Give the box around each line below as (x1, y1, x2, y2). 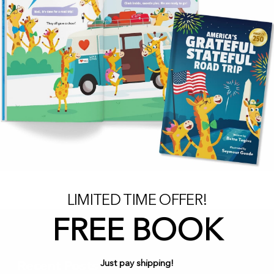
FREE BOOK (51, 217, 223, 248)
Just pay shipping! (100, 259, 174, 268)
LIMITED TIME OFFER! (67, 193, 207, 209)
